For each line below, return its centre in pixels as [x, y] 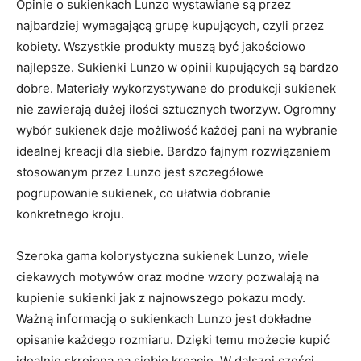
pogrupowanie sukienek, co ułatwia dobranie [143, 193]
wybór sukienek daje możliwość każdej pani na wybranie [177, 130]
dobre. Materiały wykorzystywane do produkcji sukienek [176, 88]
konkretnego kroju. [72, 214]
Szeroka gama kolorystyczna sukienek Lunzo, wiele [162, 255]
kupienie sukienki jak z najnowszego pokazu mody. [161, 297]
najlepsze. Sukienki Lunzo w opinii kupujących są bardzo [177, 67]
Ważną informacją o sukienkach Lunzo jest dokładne [164, 318]
